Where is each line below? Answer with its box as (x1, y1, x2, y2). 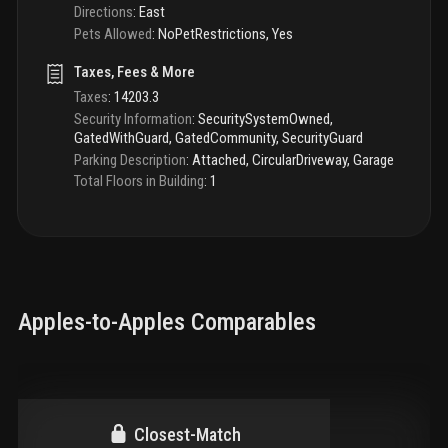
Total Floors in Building (74, 172, 204, 191)
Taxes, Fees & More (74, 62, 195, 81)
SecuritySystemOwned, (198, 109, 333, 128)
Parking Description (74, 150, 186, 169)
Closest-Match (133, 423, 241, 445)
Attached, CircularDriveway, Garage (192, 150, 394, 169)
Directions (74, 3, 133, 22)
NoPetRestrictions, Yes (158, 24, 293, 43)
